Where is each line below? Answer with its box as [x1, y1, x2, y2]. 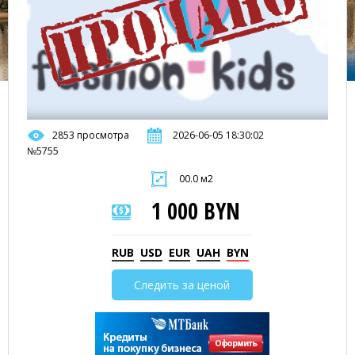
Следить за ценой [134, 277, 230, 292]
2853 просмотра [52, 128, 129, 142]
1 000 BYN [151, 196, 240, 226]
